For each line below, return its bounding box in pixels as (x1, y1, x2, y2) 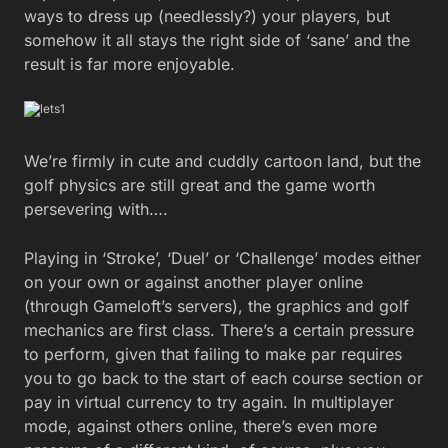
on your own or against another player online (24, 272, 363, 293)
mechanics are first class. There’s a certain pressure (24, 320, 414, 341)
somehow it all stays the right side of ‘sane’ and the (24, 29, 410, 50)
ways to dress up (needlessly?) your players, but (24, 5, 390, 26)
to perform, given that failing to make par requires (24, 344, 402, 365)
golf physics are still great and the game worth (24, 175, 375, 196)
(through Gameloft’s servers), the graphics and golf (24, 296, 409, 317)
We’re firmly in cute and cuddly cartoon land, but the (24, 151, 421, 172)
